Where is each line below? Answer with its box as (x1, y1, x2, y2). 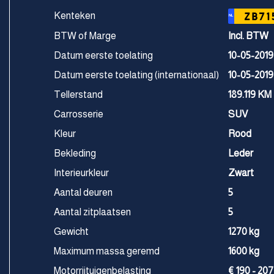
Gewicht (54, 226, 89, 237)
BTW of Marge (54, 31, 116, 41)
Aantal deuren (54, 187, 113, 198)
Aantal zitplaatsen (54, 207, 131, 217)
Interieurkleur (54, 168, 109, 178)
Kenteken (54, 10, 95, 21)
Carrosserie (54, 109, 103, 119)
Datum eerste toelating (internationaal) (54, 70, 219, 80)
